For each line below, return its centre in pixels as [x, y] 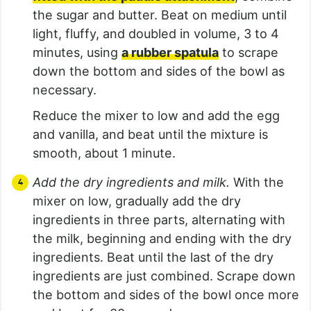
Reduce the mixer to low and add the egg [156, 115]
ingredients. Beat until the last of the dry [153, 257]
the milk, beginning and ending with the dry [162, 238]
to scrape [249, 52]
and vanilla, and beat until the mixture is [150, 134]
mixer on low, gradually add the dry [137, 201]
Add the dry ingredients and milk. [133, 182]
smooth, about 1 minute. [104, 153]
